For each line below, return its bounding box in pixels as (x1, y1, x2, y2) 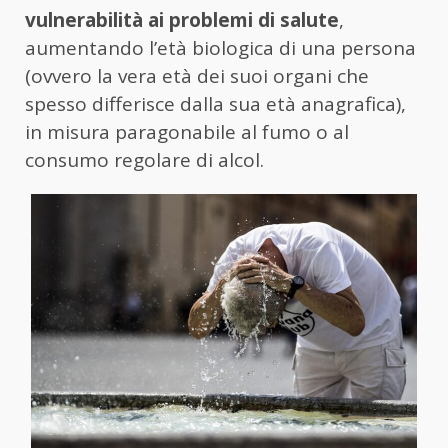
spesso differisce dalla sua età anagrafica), (25, 91, 406, 118)
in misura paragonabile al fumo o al (25, 119, 349, 146)
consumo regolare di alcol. (25, 147, 264, 174)
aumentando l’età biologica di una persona (25, 35, 416, 62)
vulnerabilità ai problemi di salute (25, 7, 339, 34)
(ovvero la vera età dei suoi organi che (25, 63, 369, 90)
